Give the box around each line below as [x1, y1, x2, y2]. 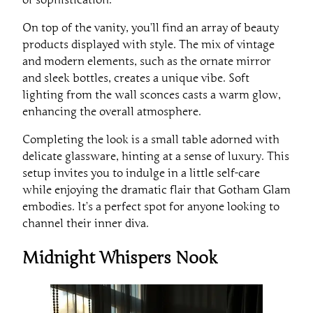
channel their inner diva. [22, 216, 149, 231]
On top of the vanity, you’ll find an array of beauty [22, 20, 279, 35]
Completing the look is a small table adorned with [22, 132, 279, 147]
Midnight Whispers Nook [22, 247, 217, 268]
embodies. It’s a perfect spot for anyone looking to [22, 199, 279, 214]
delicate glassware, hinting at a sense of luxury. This [22, 149, 289, 163]
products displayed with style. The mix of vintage [22, 37, 275, 52]
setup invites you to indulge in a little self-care [22, 166, 260, 180]
